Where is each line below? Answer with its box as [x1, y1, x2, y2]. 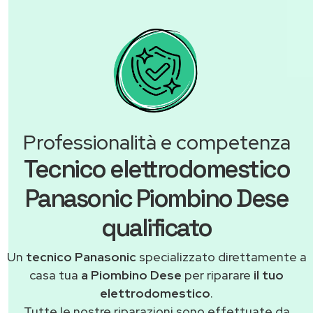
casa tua [29, 267, 81, 284]
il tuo [254, 267, 284, 284]
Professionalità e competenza [22, 129, 291, 156]
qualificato [101, 212, 212, 244]
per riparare [182, 267, 254, 284]
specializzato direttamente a [136, 249, 307, 265]
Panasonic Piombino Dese [24, 183, 289, 214]
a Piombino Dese [81, 267, 182, 284]
